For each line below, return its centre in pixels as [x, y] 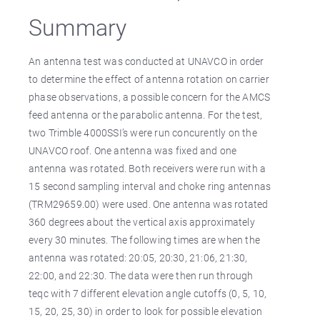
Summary [78, 27]
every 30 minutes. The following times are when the [145, 240]
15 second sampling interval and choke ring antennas [150, 186]
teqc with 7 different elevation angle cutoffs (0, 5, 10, [148, 293]
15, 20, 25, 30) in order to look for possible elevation [146, 311]
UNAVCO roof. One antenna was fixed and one [133, 150]
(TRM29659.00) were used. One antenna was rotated [149, 204]
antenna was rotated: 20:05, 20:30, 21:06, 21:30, [138, 257]
